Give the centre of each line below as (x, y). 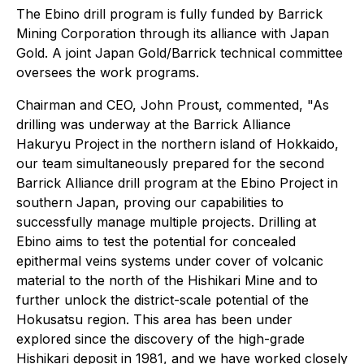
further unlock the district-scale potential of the (162, 300)
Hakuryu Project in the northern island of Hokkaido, (178, 144)
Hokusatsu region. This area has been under (154, 319)
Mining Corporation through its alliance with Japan (173, 33)
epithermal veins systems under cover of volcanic (170, 261)
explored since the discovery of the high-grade (160, 339)
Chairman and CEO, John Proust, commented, (162, 105)
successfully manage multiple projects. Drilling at (166, 222)
